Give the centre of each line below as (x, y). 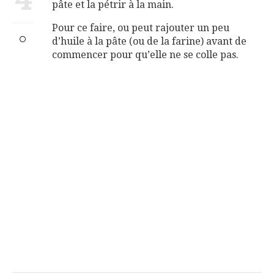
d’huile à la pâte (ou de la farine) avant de (149, 41)
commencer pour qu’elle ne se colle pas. (145, 54)
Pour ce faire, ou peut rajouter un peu (141, 28)
